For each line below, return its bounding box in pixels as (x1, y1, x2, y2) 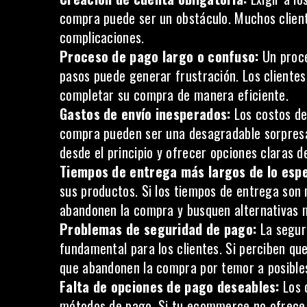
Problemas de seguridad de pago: (60, 219, 257, 239)
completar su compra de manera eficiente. (60, 84, 288, 105)
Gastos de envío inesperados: (60, 103, 231, 124)
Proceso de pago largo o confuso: (60, 46, 259, 66)
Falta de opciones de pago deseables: (60, 276, 280, 297)
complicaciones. (60, 27, 145, 47)
